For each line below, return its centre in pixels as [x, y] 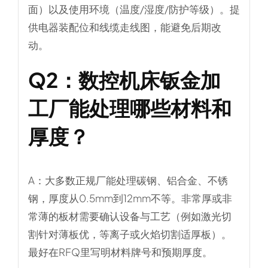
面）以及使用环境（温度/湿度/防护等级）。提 [134, 9]
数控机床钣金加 [149, 80]
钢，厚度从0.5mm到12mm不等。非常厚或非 [130, 198]
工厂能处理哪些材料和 [130, 108]
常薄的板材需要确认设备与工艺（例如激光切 [130, 216]
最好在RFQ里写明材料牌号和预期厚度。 [120, 252]
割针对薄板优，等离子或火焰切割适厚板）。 [130, 234]
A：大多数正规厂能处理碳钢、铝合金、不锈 [128, 180]
